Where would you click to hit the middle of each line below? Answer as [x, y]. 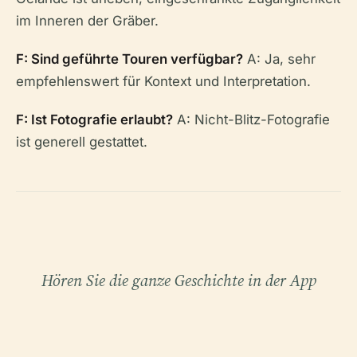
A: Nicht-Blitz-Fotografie [251, 120]
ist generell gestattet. [82, 142]
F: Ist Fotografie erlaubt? [94, 120]
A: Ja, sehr [279, 59]
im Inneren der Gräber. [87, 21]
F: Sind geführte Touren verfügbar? [129, 59]
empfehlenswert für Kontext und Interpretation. [163, 81]
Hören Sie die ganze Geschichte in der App [178, 280]
